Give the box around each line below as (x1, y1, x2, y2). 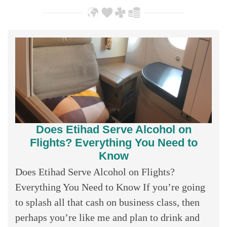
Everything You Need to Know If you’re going (15, 181, 205, 193)
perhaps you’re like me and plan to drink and (15, 211, 200, 223)
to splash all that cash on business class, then (15, 196, 200, 208)
